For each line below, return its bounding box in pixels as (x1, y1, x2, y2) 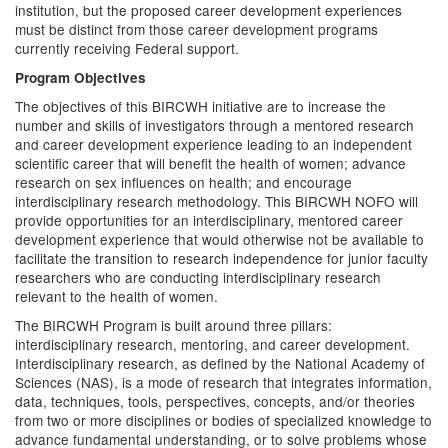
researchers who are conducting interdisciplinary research (15, 267, 381, 287)
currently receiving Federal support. (15, 38, 239, 58)
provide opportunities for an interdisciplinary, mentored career (15, 210, 403, 230)
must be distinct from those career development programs (15, 19, 378, 39)
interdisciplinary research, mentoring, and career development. (15, 334, 410, 354)
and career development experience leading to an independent (15, 134, 412, 154)
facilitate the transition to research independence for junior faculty (15, 248, 428, 268)
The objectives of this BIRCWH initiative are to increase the (15, 96, 386, 116)
